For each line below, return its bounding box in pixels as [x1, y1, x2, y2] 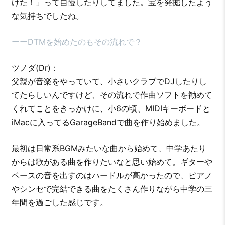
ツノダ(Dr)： [11, 62, 59, 73]
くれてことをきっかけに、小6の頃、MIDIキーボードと [11, 103, 210, 114]
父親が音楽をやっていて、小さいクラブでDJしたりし [11, 76, 207, 86]
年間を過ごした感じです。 [11, 197, 108, 207]
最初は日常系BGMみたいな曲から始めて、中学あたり [11, 143, 206, 153]
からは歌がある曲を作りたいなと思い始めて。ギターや [11, 156, 212, 167]
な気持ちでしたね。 [11, 10, 84, 21]
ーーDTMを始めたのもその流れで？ [11, 36, 142, 47]
